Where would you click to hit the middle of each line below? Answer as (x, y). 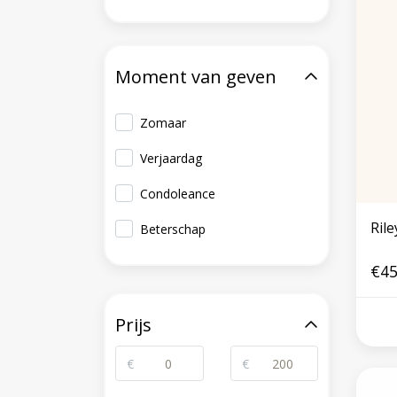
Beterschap (173, 229)
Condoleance (178, 194)
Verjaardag (171, 158)
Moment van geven (196, 77)
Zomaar (163, 123)
